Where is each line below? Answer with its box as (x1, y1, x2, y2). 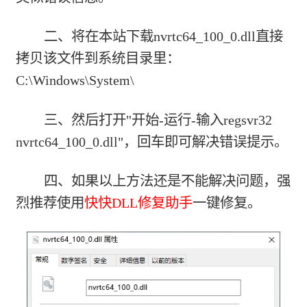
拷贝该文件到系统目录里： (16, 51, 181, 66)
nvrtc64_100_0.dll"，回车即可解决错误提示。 (16, 134, 288, 149)
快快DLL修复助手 (84, 195, 193, 211)
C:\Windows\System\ (16, 73, 135, 88)
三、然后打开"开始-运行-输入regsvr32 (43, 112, 272, 127)
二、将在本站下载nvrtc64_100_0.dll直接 (43, 29, 283, 45)
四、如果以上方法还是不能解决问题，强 (43, 173, 291, 189)
